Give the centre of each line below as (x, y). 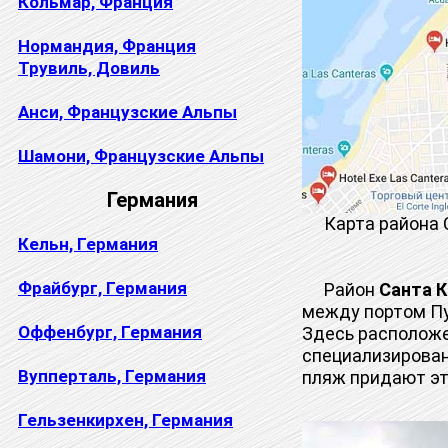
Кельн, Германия (88, 243)
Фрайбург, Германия (102, 287)
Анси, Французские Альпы (127, 111)
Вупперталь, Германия (112, 375)
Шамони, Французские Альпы (141, 155)
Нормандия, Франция (107, 45)
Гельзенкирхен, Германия (125, 419)
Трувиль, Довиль (89, 67)
